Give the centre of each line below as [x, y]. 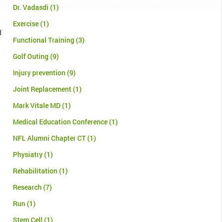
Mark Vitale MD [37, 106]
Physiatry [28, 155]
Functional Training [44, 40]
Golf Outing [31, 56]
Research [27, 187]
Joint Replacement [42, 89]
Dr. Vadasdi [31, 7]
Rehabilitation [35, 171]
